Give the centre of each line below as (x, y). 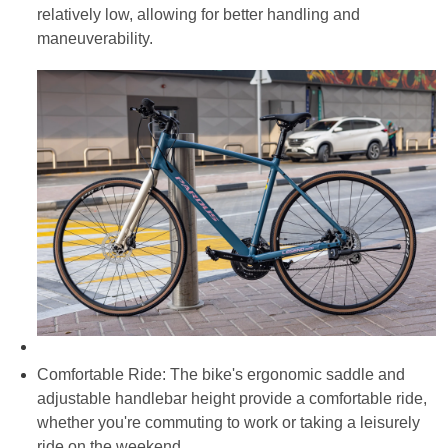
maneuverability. (95, 38)
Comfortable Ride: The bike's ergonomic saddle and (221, 374)
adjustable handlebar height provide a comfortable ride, (232, 398)
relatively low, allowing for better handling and (198, 14)
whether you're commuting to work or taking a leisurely (228, 422)
